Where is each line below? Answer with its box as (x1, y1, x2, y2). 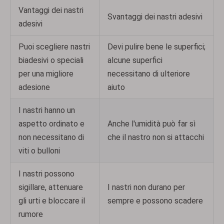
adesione (18, 82, 50, 92)
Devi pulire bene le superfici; (107, 41, 205, 51)
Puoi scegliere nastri (18, 41, 90, 51)
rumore (18, 209, 43, 219)
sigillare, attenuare (18, 182, 83, 192)
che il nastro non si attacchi (107, 132, 204, 142)
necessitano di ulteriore (107, 68, 190, 78)
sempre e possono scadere (107, 195, 203, 205)
